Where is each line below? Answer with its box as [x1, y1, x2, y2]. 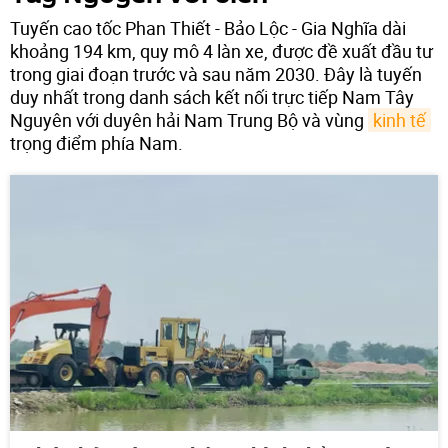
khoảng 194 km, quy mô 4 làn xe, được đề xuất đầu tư [10, 38, 433, 63]
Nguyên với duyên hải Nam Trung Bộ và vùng [10, 107, 368, 132]
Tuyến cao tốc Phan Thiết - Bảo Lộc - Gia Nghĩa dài [10, 15, 406, 40]
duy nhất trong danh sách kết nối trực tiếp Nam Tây [10, 84, 414, 109]
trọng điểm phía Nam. [10, 130, 183, 155]
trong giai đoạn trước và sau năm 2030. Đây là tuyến [10, 61, 422, 86]
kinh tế [373, 107, 426, 132]
